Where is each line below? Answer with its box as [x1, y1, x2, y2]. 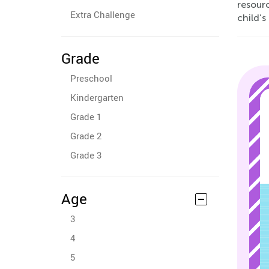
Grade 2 [70, 130, 101, 142]
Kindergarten [70, 91, 124, 103]
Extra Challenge [70, 8, 135, 20]
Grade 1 [70, 110, 101, 122]
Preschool [70, 72, 112, 84]
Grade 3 [70, 149, 101, 161]
